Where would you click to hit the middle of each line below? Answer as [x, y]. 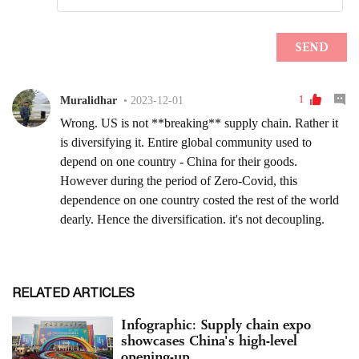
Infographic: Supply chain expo [216, 324]
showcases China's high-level [209, 340]
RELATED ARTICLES [73, 292]
